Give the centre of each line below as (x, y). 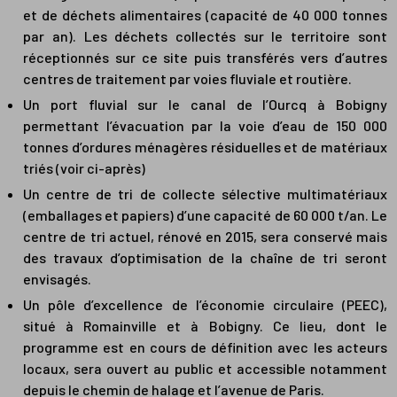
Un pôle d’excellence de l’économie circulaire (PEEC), (205, 305)
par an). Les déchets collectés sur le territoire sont (205, 36)
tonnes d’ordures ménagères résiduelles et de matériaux (205, 147)
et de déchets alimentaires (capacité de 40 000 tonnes (205, 15)
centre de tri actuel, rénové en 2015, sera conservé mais (205, 237)
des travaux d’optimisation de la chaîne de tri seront (205, 258)
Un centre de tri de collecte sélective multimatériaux (205, 194)
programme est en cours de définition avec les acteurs (205, 347)
